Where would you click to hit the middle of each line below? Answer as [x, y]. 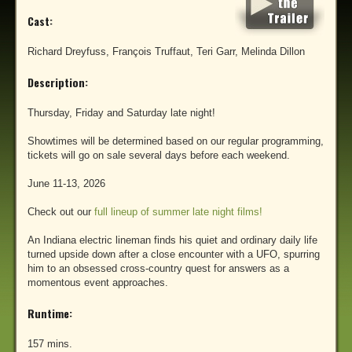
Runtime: [50, 313]
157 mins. [50, 344]
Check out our [61, 212]
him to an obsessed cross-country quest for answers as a [158, 269]
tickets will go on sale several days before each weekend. [159, 156]
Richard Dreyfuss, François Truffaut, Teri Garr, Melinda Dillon [166, 52]
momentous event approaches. [98, 283]
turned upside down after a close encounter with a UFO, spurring [174, 255]
